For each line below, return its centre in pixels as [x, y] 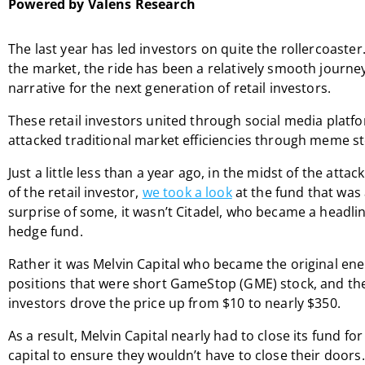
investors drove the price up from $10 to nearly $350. [174, 303]
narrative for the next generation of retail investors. [170, 88]
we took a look [187, 192]
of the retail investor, [75, 192]
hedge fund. [46, 231]
